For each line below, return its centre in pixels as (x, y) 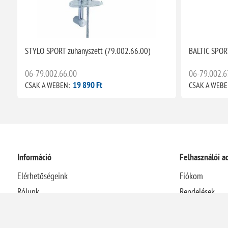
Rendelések (197, 192)
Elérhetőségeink (42, 176)
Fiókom (191, 176)
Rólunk (28, 192)
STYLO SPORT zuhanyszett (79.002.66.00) (87, 51)
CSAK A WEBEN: (47, 85)
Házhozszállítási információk (62, 208)
